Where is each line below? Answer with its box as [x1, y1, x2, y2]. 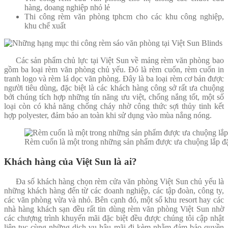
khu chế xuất [24, 21, 66, 31]
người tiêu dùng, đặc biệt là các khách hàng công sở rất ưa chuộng [4, 83, 224, 93]
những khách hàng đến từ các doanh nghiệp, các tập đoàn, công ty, [4, 186, 224, 195]
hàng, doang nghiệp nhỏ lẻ [24, 3, 110, 12]
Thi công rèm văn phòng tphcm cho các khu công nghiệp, [24, 12, 224, 21]
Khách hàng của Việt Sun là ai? [4, 156, 137, 167]
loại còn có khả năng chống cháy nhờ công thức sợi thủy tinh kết [4, 102, 224, 111]
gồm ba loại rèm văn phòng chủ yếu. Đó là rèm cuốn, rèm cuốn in [4, 65, 224, 74]
